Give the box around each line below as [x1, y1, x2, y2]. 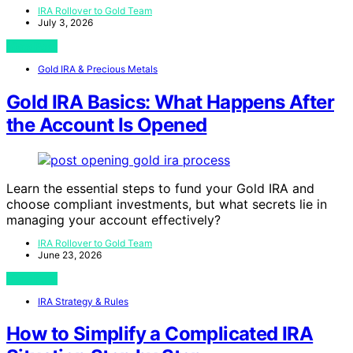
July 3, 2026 [38, 16, 93, 28]
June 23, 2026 [38, 248, 102, 261]
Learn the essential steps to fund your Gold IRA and [6, 180, 314, 196]
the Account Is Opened [6, 113, 207, 136]
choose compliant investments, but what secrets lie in [6, 195, 327, 212]
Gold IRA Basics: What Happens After [6, 90, 334, 113]
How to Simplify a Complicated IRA [6, 322, 314, 346]
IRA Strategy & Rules [38, 295, 128, 307]
